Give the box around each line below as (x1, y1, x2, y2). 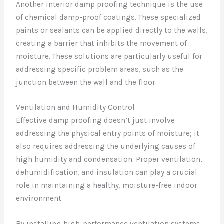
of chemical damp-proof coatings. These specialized (16, 12, 201, 22)
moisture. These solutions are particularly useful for (16, 51, 203, 61)
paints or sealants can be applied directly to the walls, (16, 25, 208, 35)
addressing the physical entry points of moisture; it (16, 129, 200, 138)
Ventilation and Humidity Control (16, 103, 135, 112)
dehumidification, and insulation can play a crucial (16, 168, 198, 177)
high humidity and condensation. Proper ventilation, (16, 155, 202, 164)
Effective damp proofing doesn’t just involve (16, 116, 175, 125)
